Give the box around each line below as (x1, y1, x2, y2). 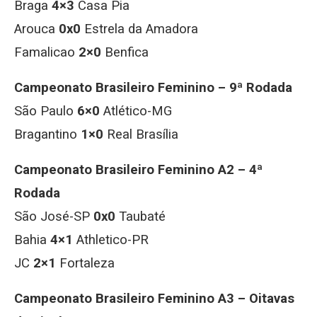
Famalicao (14, 45, 79, 60)
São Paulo (14, 103, 77, 119)
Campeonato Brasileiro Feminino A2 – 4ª (14, 162, 263, 178)
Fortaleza (56, 255, 115, 271)
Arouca (14, 21, 59, 37)
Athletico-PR (73, 232, 149, 248)
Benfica (101, 45, 149, 60)
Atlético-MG (100, 103, 172, 119)
